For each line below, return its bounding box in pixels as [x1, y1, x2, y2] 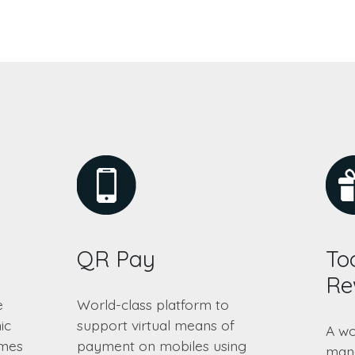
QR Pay [76, 244, 155, 273]
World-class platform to [76, 295, 229, 313]
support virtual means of [76, 315, 235, 334]
